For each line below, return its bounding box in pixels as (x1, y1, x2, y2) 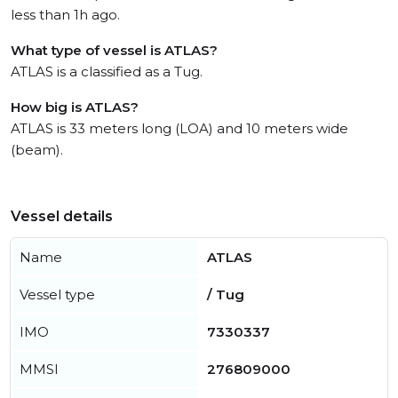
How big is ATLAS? (11, 99, 139, 115)
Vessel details (11, 208, 113, 225)
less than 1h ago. (11, 6, 120, 23)
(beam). (11, 141, 63, 158)
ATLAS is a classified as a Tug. (11, 63, 203, 80)
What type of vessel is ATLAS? (11, 42, 218, 59)
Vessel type (20, 286, 95, 303)
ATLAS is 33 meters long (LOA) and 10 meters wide (11, 120, 348, 137)
